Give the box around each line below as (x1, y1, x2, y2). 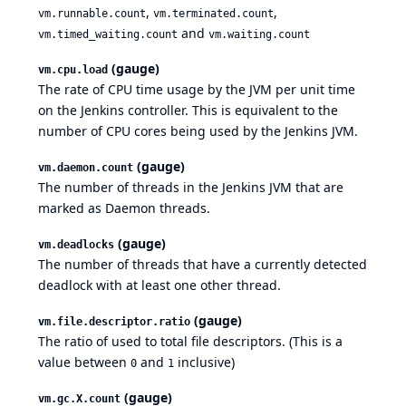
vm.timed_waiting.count (38, 28, 178, 42)
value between (38, 353, 130, 372)
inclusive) (174, 353, 235, 372)
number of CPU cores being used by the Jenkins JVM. (38, 122, 358, 140)
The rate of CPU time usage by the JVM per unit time (38, 81, 355, 99)
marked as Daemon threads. (38, 199, 210, 217)
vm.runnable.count (38, 7, 146, 21)
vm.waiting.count (208, 28, 310, 42)
